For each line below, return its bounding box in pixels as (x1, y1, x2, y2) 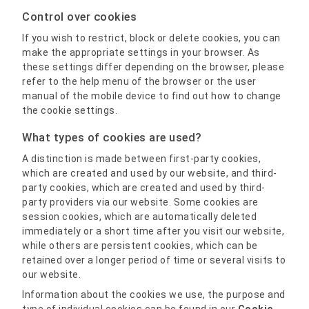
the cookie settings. (22, 105, 118, 117)
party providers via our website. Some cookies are (22, 196, 259, 208)
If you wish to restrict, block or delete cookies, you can (22, 32, 281, 44)
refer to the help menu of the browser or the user (22, 76, 257, 88)
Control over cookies (22, 10, 137, 24)
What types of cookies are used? (22, 130, 202, 144)
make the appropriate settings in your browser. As (22, 47, 260, 59)
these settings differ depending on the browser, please (22, 61, 285, 73)
